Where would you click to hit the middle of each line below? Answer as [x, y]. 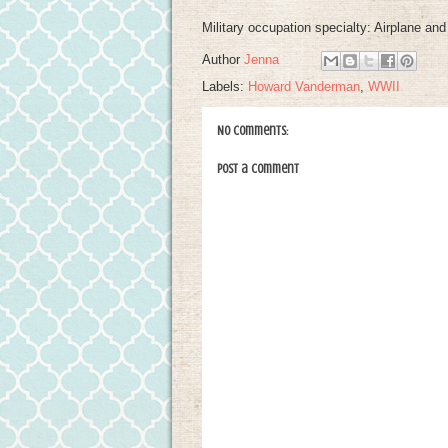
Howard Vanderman [304, 86]
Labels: [225, 86]
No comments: [252, 130]
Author [223, 60]
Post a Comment [258, 168]
